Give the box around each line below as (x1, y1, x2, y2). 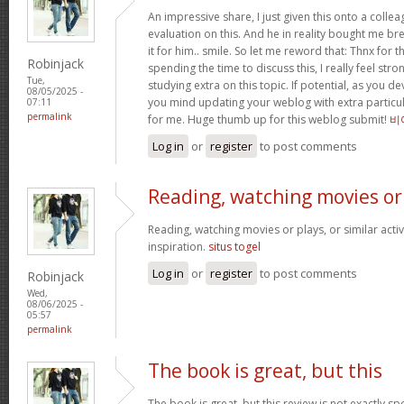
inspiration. (148, 238, 208, 254)
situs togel (208, 238, 261, 254)
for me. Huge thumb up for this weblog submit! (148, 111, 390, 127)
